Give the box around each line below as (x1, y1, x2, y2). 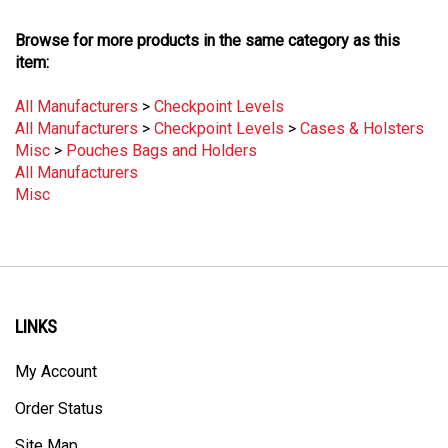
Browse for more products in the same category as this (15, 12, 400, 32)
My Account (15, 343, 97, 363)
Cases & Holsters (300, 100, 424, 120)
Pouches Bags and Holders (66, 122, 257, 142)
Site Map (15, 417, 78, 437)
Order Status (15, 380, 103, 400)
